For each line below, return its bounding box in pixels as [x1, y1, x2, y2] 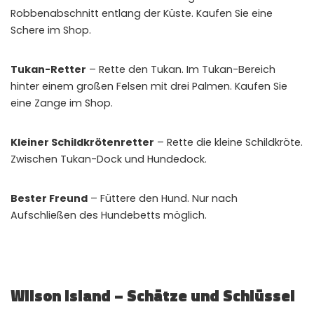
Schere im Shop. [11, 22, 91, 37]
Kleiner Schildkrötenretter [11, 135, 154, 149]
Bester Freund [11, 191, 88, 205]
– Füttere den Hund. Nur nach [88, 191, 238, 205]
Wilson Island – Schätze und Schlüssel [11, 283, 295, 308]
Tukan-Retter [11, 62, 86, 76]
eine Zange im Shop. [11, 95, 113, 110]
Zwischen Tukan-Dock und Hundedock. [11, 151, 207, 166]
